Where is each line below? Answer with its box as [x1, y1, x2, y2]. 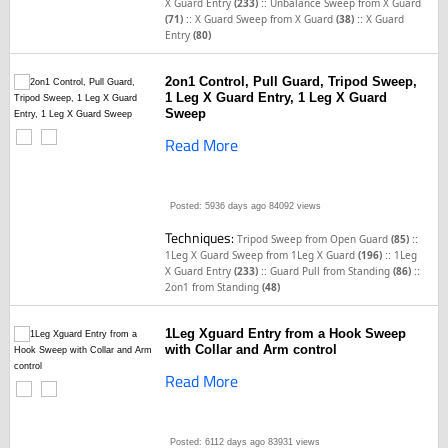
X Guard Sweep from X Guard [195, 12, 337, 26]
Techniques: [165, 227, 238, 248]
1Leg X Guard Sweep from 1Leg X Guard [165, 248, 359, 262]
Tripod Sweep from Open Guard [237, 232, 392, 246]
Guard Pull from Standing [270, 264, 394, 278]
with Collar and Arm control [165, 342, 338, 357]
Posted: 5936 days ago [170, 201, 267, 211]
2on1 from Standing [165, 280, 263, 294]
